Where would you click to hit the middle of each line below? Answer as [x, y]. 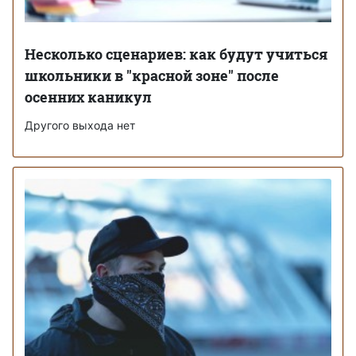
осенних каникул [88, 97]
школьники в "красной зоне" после [152, 75]
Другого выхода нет [80, 125]
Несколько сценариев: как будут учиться [176, 54]
